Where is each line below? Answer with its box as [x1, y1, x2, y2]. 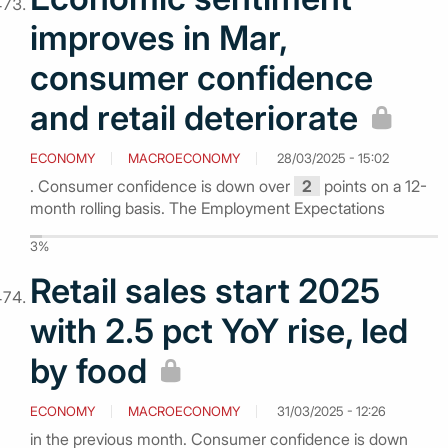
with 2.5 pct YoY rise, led [30, 309, 408, 351]
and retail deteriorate [30, 96, 358, 138]
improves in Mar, [30, 16, 287, 58]
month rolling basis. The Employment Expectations [30, 197, 385, 218]
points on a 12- [320, 175, 427, 196]
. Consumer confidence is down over [30, 175, 294, 196]
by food [30, 349, 147, 391]
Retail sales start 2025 [30, 269, 380, 311]
